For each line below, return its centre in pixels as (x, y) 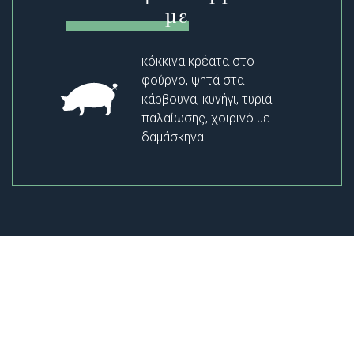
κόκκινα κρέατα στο (198, 61)
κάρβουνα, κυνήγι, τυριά (207, 99)
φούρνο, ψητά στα (193, 80)
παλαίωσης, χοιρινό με (206, 118)
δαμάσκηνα (173, 137)
